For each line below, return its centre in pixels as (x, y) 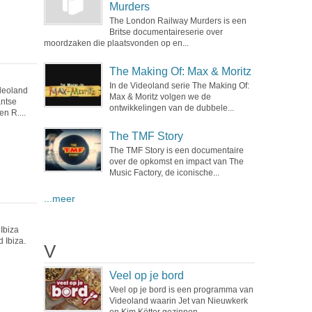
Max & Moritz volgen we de (160, 97)
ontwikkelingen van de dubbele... (171, 108)
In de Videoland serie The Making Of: (179, 86)
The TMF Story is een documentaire (176, 150)
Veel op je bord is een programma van (181, 290)
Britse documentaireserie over (166, 32)
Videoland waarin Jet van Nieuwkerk (178, 301)
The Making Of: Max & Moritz (180, 71)
